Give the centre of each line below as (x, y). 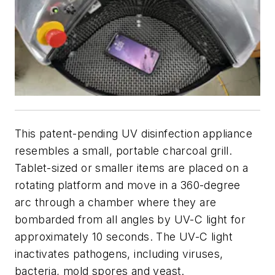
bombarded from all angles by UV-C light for (130, 219)
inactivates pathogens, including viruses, (119, 254)
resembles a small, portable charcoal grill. (124, 150)
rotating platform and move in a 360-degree (128, 185)
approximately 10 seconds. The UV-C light (124, 236)
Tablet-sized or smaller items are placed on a (131, 168)
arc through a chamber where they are (116, 202)
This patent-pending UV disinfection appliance (134, 133)
